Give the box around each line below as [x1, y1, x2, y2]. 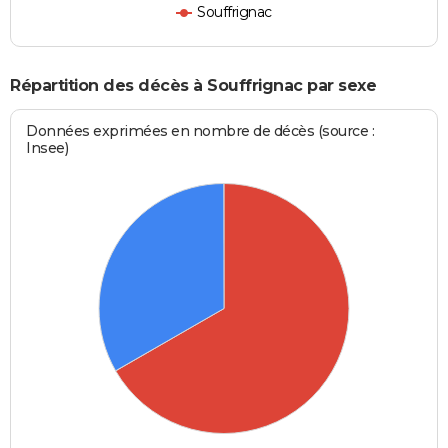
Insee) [26, 138, 69, 157]
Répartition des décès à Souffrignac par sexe [10, 75, 376, 95]
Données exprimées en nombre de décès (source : [26, 121, 375, 140]
